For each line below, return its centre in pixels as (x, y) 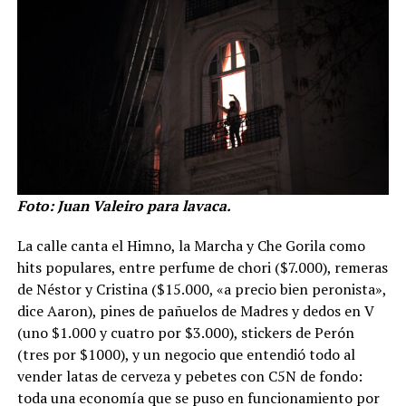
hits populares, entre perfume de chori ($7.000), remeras (202, 267)
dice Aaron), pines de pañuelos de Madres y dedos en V (195, 310)
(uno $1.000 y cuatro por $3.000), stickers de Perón (185, 332)
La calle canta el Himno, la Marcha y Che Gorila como (191, 245)
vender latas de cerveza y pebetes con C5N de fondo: (189, 376)
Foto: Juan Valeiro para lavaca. (124, 205)
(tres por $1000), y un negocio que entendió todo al (186, 354)
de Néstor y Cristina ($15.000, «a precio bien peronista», (201, 289)
